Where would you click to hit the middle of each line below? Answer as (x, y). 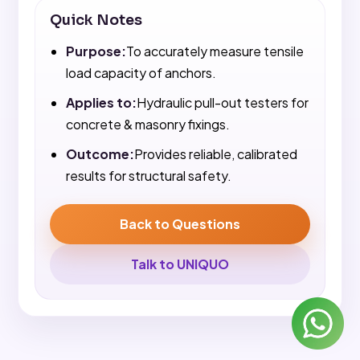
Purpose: (96, 51)
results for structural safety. (148, 176)
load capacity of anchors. (141, 73)
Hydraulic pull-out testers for (222, 103)
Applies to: (101, 103)
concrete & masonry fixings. (147, 125)
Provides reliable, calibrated (215, 154)
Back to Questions (180, 224)
